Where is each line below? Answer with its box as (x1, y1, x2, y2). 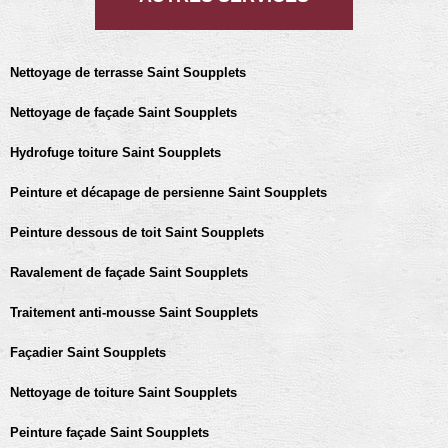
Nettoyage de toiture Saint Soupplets (10, 385, 237, 400)
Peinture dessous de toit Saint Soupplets (10, 225, 264, 240)
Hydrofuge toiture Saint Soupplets (10, 145, 221, 160)
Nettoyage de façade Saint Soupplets (10, 105, 237, 120)
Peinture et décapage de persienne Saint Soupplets (10, 185, 327, 200)
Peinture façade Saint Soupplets (10, 425, 209, 440)
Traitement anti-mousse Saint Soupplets (10, 305, 258, 320)
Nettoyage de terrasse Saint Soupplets (10, 65, 246, 80)
